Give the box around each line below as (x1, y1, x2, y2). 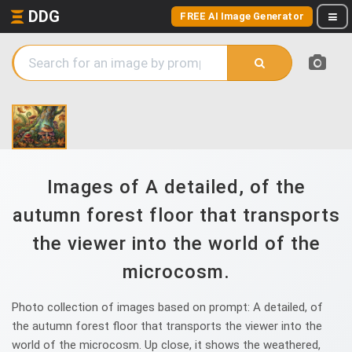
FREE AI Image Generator (180, 10, 304, 22)
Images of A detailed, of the (46, 176, 306, 198)
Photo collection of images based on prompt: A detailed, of (12, 300, 323, 314)
